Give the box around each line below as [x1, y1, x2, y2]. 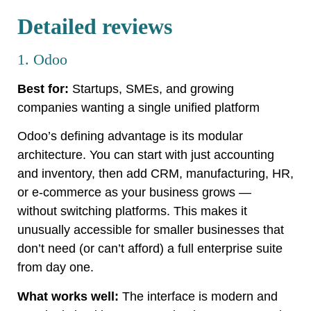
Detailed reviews [17, 13, 172, 39]
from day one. [17, 260, 94, 275]
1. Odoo [17, 50, 67, 68]
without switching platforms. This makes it [17, 204, 247, 219]
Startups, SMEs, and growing [69, 81, 234, 96]
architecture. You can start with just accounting [17, 148, 274, 162]
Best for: [17, 81, 69, 96]
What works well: [17, 289, 119, 303]
